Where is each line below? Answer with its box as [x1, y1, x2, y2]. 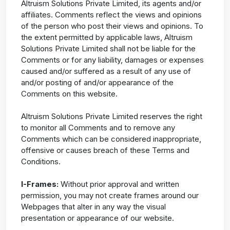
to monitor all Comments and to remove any [21, 123, 175, 133]
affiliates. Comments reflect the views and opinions [21, 10, 202, 20]
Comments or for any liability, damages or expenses [21, 55, 204, 65]
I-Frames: [21, 179, 59, 189]
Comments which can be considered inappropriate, [21, 134, 201, 144]
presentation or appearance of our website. [21, 213, 174, 223]
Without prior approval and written [58, 179, 179, 189]
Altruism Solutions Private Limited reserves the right [21, 111, 202, 122]
